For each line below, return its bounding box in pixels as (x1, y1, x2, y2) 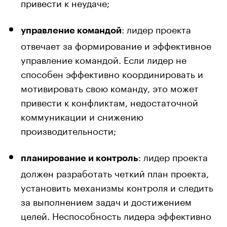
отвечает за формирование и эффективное (21, 37, 211, 52)
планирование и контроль (21, 153, 138, 163)
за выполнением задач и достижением (21, 193, 192, 208)
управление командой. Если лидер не (21, 51, 186, 66)
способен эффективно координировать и (21, 65, 203, 80)
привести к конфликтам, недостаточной (21, 94, 198, 108)
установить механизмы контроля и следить (21, 179, 213, 194)
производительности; (21, 122, 116, 137)
